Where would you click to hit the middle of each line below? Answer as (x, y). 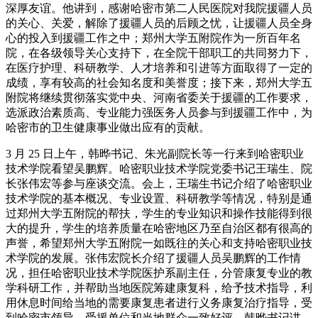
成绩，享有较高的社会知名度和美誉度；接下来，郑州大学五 (159, 83)
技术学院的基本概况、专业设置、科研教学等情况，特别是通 (159, 199)
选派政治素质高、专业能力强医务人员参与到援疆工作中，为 (159, 113)
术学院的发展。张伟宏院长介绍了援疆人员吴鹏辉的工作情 (153, 258)
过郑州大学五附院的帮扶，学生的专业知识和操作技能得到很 (159, 214)
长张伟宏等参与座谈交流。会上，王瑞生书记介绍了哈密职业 (159, 184)
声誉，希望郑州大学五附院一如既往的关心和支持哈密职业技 (159, 243)
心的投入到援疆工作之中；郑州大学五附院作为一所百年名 (153, 38)
